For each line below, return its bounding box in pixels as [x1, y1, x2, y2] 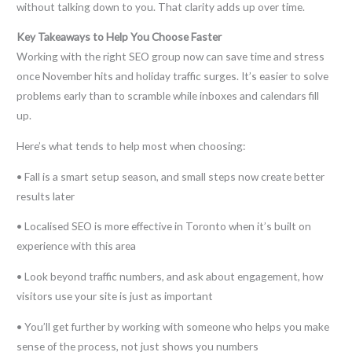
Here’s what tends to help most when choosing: [16, 139, 246, 152]
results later [16, 189, 75, 203]
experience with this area [16, 239, 137, 253]
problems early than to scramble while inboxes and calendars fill [16, 89, 320, 103]
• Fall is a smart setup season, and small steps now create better [16, 169, 325, 183]
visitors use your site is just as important [16, 289, 214, 303]
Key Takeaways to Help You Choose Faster [16, 30, 222, 44]
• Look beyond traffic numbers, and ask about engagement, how [16, 269, 324, 284]
